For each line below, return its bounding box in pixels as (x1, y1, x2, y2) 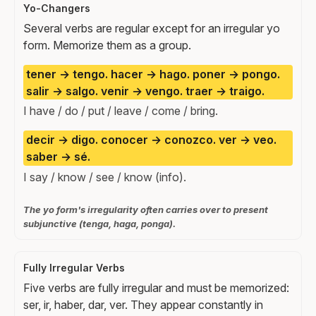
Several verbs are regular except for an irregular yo (23, 20, 280, 35)
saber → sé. (26, 150, 90, 164)
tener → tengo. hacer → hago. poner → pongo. (26, 66, 280, 81)
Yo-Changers (23, 1, 90, 14)
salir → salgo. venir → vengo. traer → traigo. (26, 83, 265, 98)
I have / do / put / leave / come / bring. (23, 104, 218, 119)
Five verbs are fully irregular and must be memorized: (23, 281, 289, 296)
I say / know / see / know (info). (23, 170, 186, 185)
